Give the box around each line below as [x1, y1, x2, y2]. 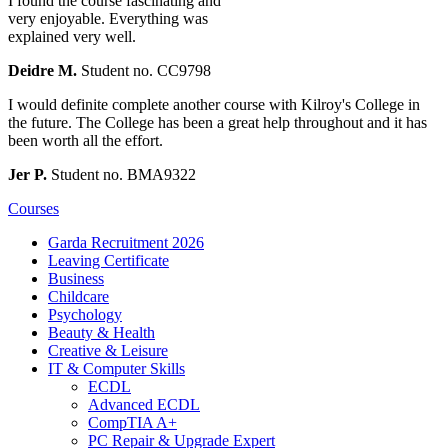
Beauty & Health [48, 323, 155, 341]
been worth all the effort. [8, 131, 163, 149]
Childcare [48, 287, 109, 305]
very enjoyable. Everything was [8, 9, 208, 27]
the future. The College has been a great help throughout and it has [8, 113, 427, 131]
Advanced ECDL [88, 395, 200, 413]
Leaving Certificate [48, 251, 169, 269]
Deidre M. [8, 61, 77, 79]
